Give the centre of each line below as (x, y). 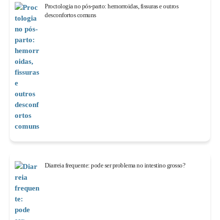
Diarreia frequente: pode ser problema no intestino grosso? (115, 165)
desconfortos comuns (70, 15)
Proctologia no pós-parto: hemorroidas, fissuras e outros (111, 6)
